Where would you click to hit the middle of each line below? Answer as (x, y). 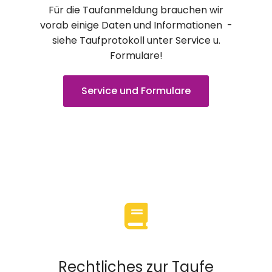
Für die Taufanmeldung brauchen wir (136, 10)
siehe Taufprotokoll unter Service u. (136, 40)
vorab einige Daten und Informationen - (136, 25)
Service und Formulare (136, 90)
